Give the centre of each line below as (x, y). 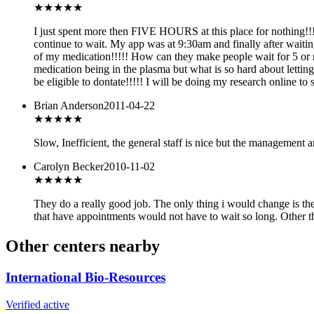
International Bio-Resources (86, 278)
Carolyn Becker (69, 167)
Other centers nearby (83, 246)
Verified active (37, 304)
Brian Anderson (69, 106)
